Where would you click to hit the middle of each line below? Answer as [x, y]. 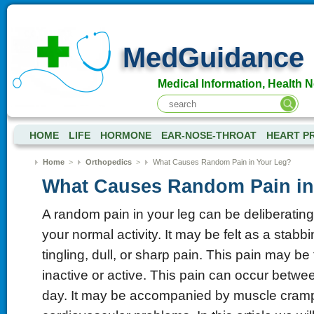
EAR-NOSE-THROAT [209, 136]
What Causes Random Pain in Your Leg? [221, 162]
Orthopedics [108, 162]
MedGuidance [213, 57]
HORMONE [125, 136]
